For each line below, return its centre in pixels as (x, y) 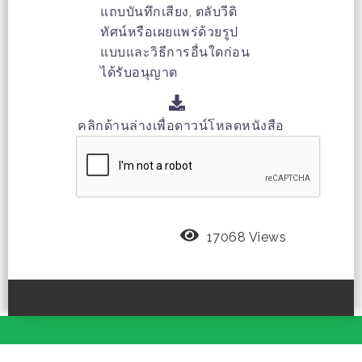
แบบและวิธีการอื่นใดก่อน (175, 52)
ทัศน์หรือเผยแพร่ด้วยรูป (169, 32)
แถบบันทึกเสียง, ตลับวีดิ (168, 11)
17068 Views (246, 238)
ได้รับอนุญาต (139, 72)
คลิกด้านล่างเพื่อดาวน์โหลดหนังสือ (181, 126)
